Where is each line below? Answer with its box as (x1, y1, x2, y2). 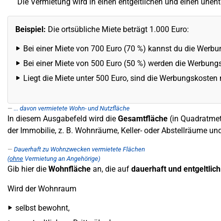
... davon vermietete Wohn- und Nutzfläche (14, 105, 130, 112)
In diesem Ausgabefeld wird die (7, 114, 118, 123)
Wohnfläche (48, 164, 91, 174)
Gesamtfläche (118, 114, 168, 123)
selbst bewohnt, (15, 203, 70, 213)
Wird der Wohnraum (7, 184, 76, 193)
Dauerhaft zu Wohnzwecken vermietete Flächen (14, 146, 145, 153)
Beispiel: (15, 25, 46, 34)
